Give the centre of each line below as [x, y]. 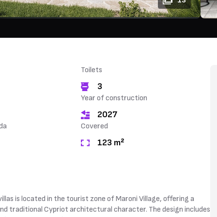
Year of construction [114, 98]
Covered [95, 126]
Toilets [92, 70]
